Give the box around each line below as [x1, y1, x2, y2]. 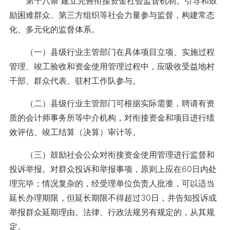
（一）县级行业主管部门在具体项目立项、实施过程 [9, 47, 215, 57]
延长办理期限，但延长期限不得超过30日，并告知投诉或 [9, 193, 217, 203]
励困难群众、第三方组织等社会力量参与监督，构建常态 [9, 10, 215, 20]
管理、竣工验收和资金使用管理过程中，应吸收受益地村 [9, 61, 215, 71]
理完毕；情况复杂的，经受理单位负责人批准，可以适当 [9, 178, 215, 188]
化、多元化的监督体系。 [9, 24, 100, 34]
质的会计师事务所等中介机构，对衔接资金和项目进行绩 [9, 112, 215, 123]
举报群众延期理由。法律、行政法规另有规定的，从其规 [9, 207, 215, 217]
